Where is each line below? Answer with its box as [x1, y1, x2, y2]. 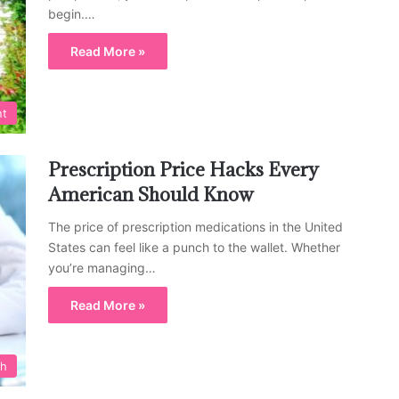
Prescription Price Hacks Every [48, 157, 319, 182]
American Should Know [48, 182, 254, 207]
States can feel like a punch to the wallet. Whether [48, 239, 340, 255]
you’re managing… [48, 259, 156, 275]
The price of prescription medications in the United [48, 218, 343, 234]
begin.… [48, 6, 95, 22]
